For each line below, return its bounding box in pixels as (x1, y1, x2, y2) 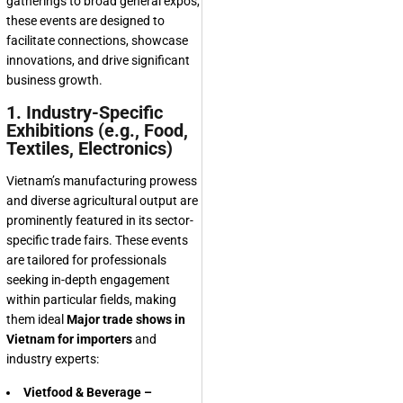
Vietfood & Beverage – (23, 385, 152, 399)
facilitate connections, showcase (6, 33, 188, 48)
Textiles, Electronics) (6, 138, 173, 159)
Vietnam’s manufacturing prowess (6, 174, 197, 188)
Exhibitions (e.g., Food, (6, 120, 188, 141)
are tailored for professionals (6, 253, 166, 267)
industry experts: (6, 352, 99, 366)
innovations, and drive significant (6, 53, 190, 67)
